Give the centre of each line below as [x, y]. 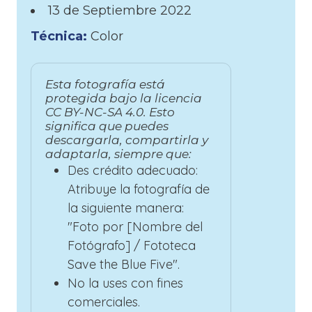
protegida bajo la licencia [124, 98]
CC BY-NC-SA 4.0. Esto [110, 112]
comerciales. [104, 302]
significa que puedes [107, 126]
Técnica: [61, 36]
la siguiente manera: [126, 208]
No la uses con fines [125, 283]
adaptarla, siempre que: [118, 154]
